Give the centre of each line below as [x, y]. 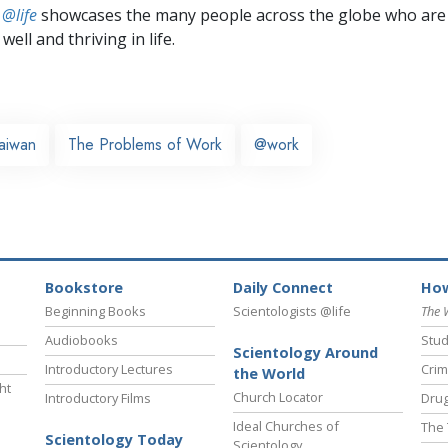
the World [269, 374]
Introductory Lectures [109, 369]
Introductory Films [98, 398]
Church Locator [278, 397]
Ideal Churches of [286, 426]
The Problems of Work [145, 144]
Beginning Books [95, 311]
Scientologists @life [292, 311]
